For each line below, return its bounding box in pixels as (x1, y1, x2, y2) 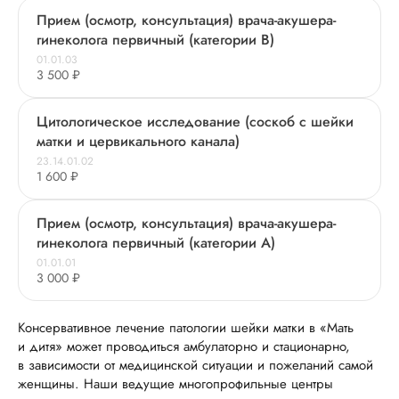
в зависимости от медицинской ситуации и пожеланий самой (18, 355, 373, 375)
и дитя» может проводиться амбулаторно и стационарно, (18, 337, 350, 356)
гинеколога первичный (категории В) (37, 29, 274, 50)
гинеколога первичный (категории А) (37, 232, 275, 253)
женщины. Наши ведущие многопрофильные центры (18, 374, 333, 394)
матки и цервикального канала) (37, 131, 240, 151)
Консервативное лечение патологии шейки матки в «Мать (18, 318, 354, 338)
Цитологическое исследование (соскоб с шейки (37, 111, 354, 132)
